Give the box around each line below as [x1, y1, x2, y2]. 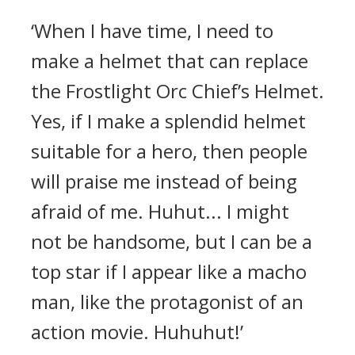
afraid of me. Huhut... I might [31, 198, 289, 224]
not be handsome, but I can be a [31, 228, 312, 254]
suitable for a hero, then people [31, 138, 307, 164]
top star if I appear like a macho [31, 258, 307, 284]
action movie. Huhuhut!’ [31, 319, 243, 345]
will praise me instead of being [31, 168, 297, 194]
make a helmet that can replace [31, 48, 308, 74]
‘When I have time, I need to [31, 17, 273, 44]
